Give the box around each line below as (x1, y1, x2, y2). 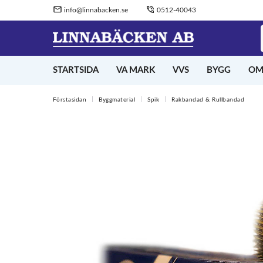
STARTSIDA (52, 66, 99, 75)
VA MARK (116, 66, 155, 75)
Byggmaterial (99, 97, 135, 103)
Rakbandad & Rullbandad (171, 97, 244, 103)
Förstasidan (52, 97, 86, 103)
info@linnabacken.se (62, 6, 128, 14)
